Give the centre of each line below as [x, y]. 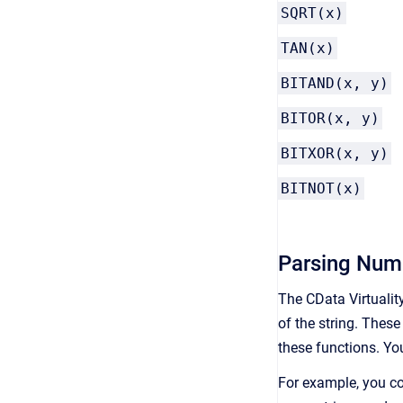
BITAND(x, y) [335, 83]
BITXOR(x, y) [335, 153]
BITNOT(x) [321, 188]
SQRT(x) [312, 13]
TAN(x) [308, 48]
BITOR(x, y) [330, 118]
